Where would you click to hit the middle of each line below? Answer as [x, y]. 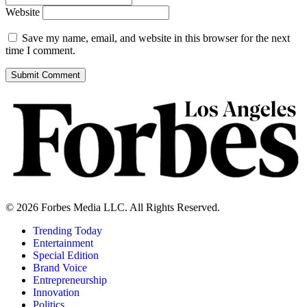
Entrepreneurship [70, 280]
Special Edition [66, 256]
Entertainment [63, 243]
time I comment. [40, 51]
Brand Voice [60, 268]
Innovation [56, 293]
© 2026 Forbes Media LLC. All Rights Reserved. [113, 208]
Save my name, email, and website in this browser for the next [156, 38]
